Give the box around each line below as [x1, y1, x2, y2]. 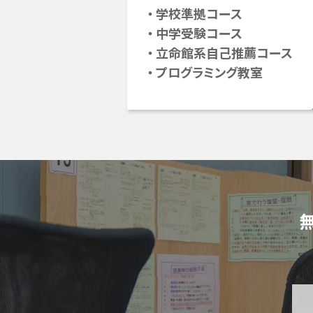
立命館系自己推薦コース [156, 43, 293, 61]
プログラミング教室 [156, 63, 263, 81]
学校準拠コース [156, 4, 242, 22]
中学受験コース [156, 24, 242, 42]
